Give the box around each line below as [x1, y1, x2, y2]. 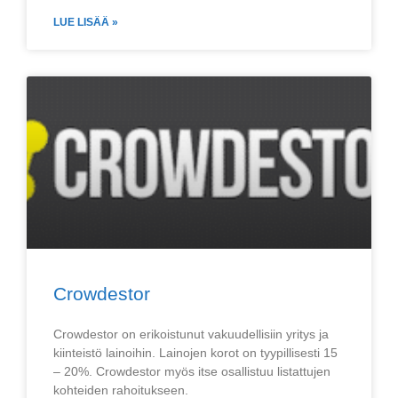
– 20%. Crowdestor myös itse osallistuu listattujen [53, 364, 330, 378]
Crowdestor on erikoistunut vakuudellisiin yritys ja [53, 327, 329, 341]
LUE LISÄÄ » [53, 16, 118, 28]
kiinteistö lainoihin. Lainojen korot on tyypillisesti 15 [53, 346, 338, 360]
